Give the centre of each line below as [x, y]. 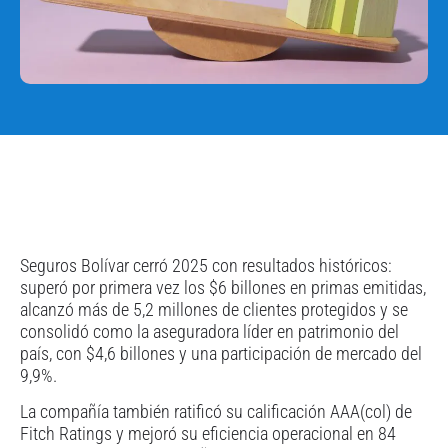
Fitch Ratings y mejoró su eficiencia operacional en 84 [208, 433]
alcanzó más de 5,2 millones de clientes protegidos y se [214, 309]
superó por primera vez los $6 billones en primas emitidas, [223, 287]
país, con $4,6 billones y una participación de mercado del [221, 353]
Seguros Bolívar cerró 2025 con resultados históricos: [206, 265]
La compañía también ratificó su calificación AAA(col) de [216, 411]
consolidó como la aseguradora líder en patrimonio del [209, 331]
